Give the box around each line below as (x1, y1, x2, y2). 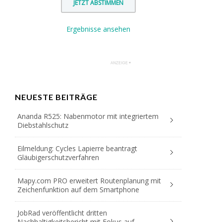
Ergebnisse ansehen (66, 24, 130, 34)
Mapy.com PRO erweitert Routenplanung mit (17, 176, 161, 186)
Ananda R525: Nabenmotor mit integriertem (17, 111, 159, 121)
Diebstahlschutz (17, 120, 68, 130)
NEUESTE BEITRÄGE (15, 92, 98, 102)
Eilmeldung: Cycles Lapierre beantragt (17, 144, 137, 154)
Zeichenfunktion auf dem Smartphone (17, 185, 139, 195)
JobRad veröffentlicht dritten (17, 208, 107, 218)
